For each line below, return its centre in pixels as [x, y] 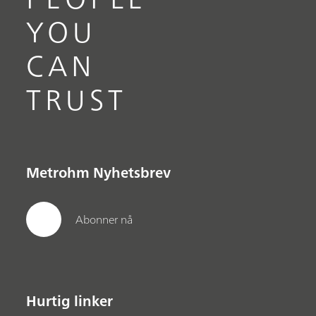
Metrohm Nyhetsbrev [99, 173]
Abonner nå [104, 219]
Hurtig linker [70, 300]
